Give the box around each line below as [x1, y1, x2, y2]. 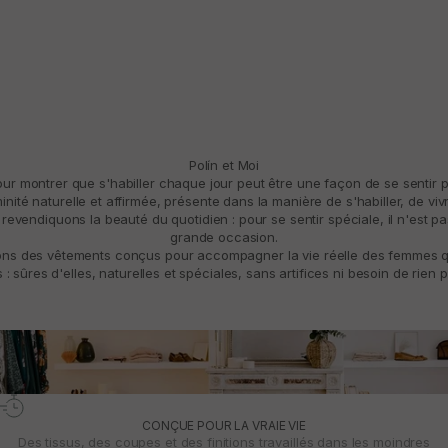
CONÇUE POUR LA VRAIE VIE [142, 418, 306, 434]
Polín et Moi [188, 157, 260, 174]
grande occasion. [170, 229, 278, 246]
